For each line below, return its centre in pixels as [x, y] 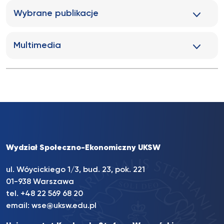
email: [19, 206]
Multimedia [37, 45]
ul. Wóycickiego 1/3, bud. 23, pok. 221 [75, 170]
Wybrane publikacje [56, 13]
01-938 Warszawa [40, 182]
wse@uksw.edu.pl [64, 206]
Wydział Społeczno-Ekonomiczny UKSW [83, 148]
